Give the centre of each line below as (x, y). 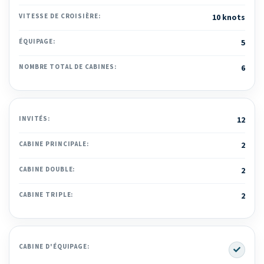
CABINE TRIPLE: (46, 194)
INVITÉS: (35, 118)
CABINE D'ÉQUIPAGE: (54, 246)
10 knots (229, 17)
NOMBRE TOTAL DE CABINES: (68, 67)
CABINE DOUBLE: (47, 169)
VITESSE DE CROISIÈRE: (60, 16)
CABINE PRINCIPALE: (54, 144)
